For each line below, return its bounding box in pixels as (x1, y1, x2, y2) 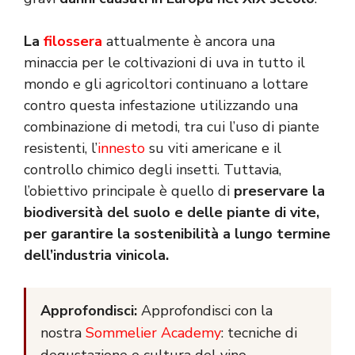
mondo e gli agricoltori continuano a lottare (24, 74, 308, 94)
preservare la (234, 181, 325, 201)
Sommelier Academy (86, 323, 221, 342)
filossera (44, 32, 102, 52)
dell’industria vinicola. (24, 246, 169, 265)
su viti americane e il (145, 139, 281, 158)
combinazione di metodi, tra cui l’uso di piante (24, 117, 319, 137)
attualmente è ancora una (102, 32, 275, 52)
